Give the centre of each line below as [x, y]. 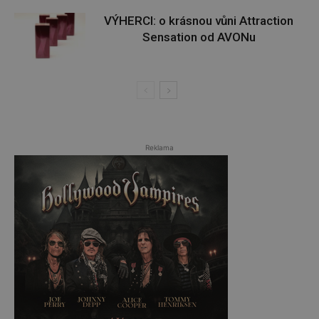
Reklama [159, 147]
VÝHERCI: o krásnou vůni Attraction [199, 20]
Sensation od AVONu [199, 37]
